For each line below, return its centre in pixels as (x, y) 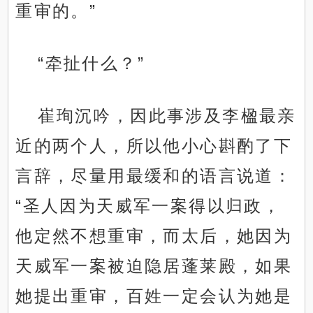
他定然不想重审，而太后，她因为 (154, 236)
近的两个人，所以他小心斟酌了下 (154, 146)
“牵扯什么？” (92, 64)
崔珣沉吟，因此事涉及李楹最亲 (167, 116)
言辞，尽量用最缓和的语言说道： (154, 176)
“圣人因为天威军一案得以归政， (148, 206)
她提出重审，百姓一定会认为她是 (154, 296)
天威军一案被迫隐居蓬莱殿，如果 (154, 266)
